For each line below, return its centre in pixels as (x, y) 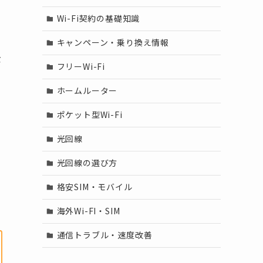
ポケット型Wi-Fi (90, 115)
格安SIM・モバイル (95, 187)
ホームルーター (87, 91)
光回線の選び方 (87, 163)
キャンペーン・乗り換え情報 (113, 43)
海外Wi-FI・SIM (88, 211)
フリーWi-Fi (81, 67)
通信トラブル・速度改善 (104, 235)
